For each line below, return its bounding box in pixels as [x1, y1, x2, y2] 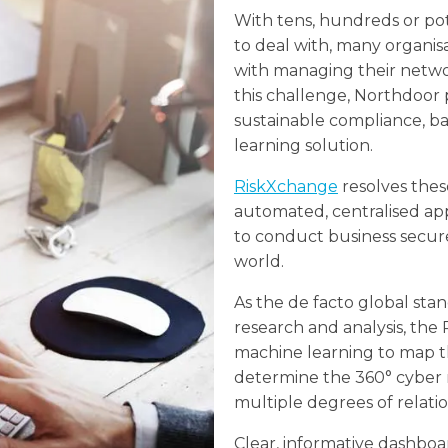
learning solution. [233, 135, 373, 155]
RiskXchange [233, 176, 338, 196]
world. [233, 251, 284, 271]
